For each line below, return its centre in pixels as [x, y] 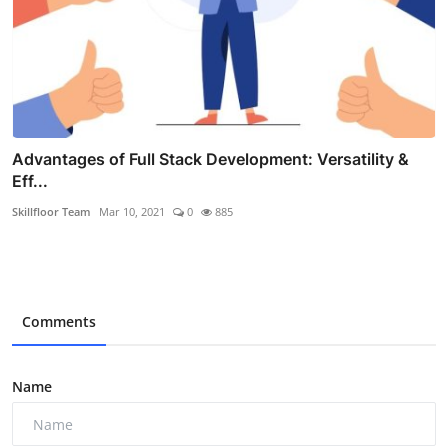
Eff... [30, 181]
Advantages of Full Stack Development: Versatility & [210, 159]
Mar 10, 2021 [132, 212]
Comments [59, 322]
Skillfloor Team [51, 212]
